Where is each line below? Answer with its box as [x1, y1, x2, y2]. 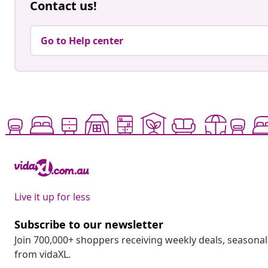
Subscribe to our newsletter [14, 217, 163, 232]
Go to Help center [41, 34, 123, 48]
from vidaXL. [14, 248, 71, 261]
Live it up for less [14, 190, 90, 204]
